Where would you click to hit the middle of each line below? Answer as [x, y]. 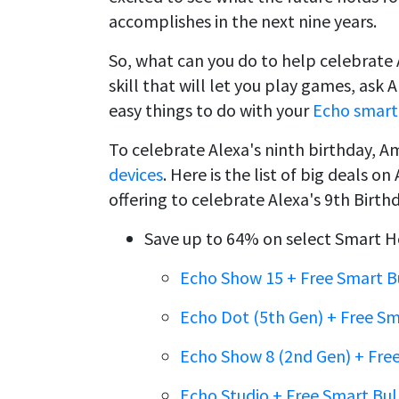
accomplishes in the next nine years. [243, 20]
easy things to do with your [211, 110]
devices [136, 174]
